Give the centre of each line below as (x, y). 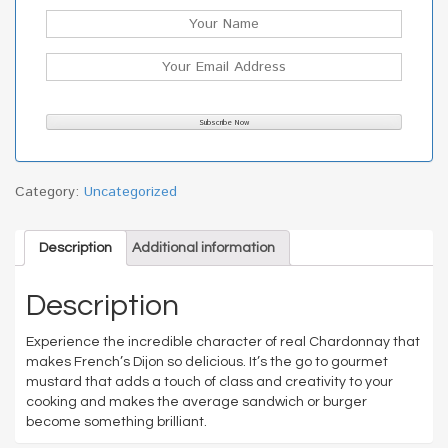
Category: (49, 192)
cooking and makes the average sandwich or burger (196, 401)
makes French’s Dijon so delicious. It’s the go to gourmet (207, 361)
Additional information (203, 248)
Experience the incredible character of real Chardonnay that (223, 341)
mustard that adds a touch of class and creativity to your (209, 381)
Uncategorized (130, 192)
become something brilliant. (116, 421)
